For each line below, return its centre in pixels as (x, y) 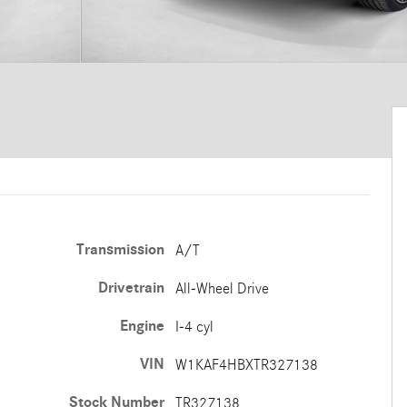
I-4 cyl (194, 327)
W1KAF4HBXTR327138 (246, 365)
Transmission (120, 250)
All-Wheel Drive (222, 288)
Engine (142, 326)
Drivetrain (131, 288)
